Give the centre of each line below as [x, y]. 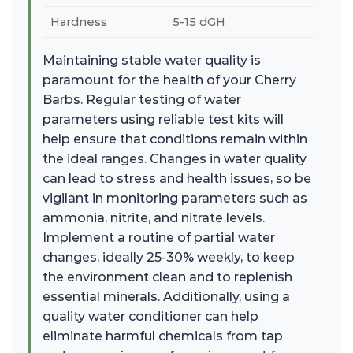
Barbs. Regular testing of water [142, 99]
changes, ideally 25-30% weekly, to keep [169, 257]
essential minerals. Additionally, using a [166, 296]
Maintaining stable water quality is [152, 60]
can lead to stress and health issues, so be [177, 178]
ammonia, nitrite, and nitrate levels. [154, 217]
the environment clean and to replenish [167, 277]
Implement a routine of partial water [159, 237]
